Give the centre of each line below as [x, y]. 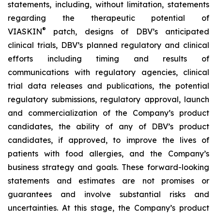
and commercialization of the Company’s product [108, 113]
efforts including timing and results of [108, 59]
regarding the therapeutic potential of [108, 18]
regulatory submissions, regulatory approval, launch [108, 99]
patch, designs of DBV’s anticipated [128, 31]
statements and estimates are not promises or [108, 181]
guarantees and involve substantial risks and [108, 194]
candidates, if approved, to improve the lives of [108, 140]
